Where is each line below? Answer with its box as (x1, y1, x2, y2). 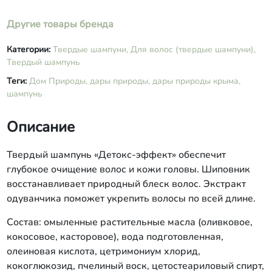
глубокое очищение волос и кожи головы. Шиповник (6, 163, 250, 176)
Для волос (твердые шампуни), (130, 44, 256, 55)
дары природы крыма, (152, 75, 240, 87)
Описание (6, 117, 75, 137)
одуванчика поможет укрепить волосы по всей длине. (6, 192, 258, 205)
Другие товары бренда (6, 18, 114, 31)
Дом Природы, (29, 75, 87, 87)
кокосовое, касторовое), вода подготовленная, (6, 230, 223, 243)
